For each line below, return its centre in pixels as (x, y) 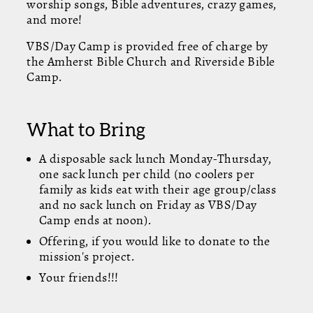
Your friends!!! (79, 277)
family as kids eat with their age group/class (158, 189)
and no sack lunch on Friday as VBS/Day (148, 205)
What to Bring (86, 129)
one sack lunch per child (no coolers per (147, 174)
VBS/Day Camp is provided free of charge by (147, 46)
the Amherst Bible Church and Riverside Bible (151, 61)
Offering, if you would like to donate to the (154, 241)
